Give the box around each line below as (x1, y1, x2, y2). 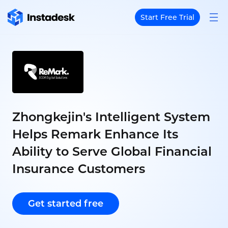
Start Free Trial (140, 12, 194, 22)
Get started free (28, 198, 103, 210)
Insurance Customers (12, 161, 145, 177)
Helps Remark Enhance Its (12, 127, 178, 142)
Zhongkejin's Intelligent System (12, 109, 210, 125)
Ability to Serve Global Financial (12, 144, 212, 159)
